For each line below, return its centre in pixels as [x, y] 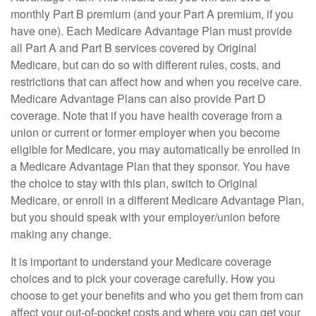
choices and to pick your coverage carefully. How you [143, 279]
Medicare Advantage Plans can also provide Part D [138, 99]
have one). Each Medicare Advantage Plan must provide [151, 31]
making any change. [61, 234]
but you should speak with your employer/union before [145, 217]
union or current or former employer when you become [145, 133]
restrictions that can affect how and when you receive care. [156, 82]
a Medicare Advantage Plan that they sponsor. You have [150, 166]
